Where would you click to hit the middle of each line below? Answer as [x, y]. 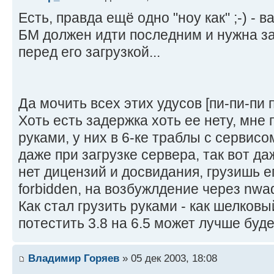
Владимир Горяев [74, 258]
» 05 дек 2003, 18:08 [168, 258]
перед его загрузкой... [89, 52]
